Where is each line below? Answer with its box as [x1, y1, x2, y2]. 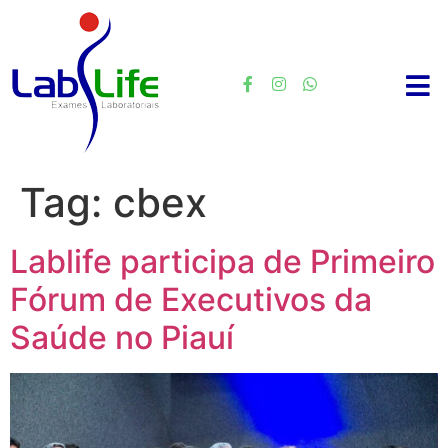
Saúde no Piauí [10, 318, 234, 357]
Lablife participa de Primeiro [10, 242, 435, 281]
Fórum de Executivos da [10, 280, 372, 319]
